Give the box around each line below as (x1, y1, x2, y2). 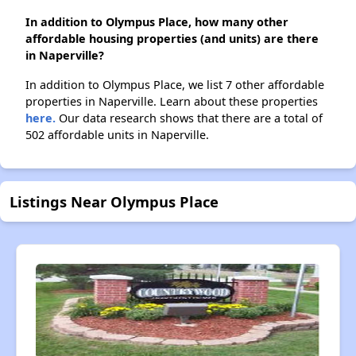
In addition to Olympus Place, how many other (25, 14, 288, 30)
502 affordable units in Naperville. (25, 127, 209, 143)
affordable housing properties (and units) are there (25, 31, 319, 47)
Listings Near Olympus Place (10, 192, 219, 212)
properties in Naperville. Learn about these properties (25, 94, 318, 110)
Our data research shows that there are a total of (56, 110, 323, 126)
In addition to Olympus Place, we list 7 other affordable (25, 77, 324, 93)
